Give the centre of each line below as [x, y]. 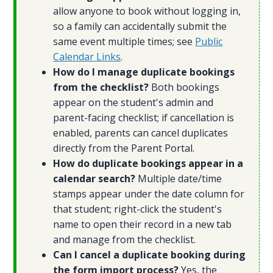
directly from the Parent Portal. [124, 148]
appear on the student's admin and [133, 102]
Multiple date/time [179, 179]
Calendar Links [87, 57]
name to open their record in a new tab [143, 224]
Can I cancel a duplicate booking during [150, 255]
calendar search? [94, 179]
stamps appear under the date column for [149, 194]
